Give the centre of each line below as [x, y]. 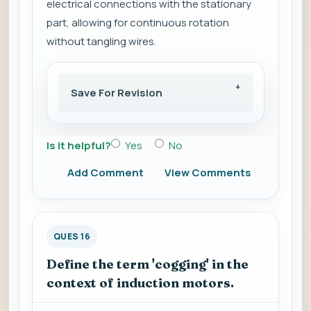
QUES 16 [72, 237]
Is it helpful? [79, 146]
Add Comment [106, 173]
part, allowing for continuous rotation [138, 23]
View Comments [208, 173]
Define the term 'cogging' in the [148, 264]
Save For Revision [117, 93]
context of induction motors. [140, 283]
